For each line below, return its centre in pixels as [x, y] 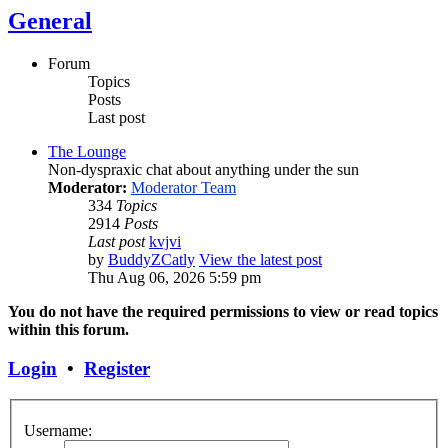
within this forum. [68, 330]
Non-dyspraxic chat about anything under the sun [203, 170]
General [50, 21]
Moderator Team [183, 188]
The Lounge [87, 152]
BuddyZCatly [151, 260]
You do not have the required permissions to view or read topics [223, 312]
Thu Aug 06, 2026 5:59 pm [174, 278]
